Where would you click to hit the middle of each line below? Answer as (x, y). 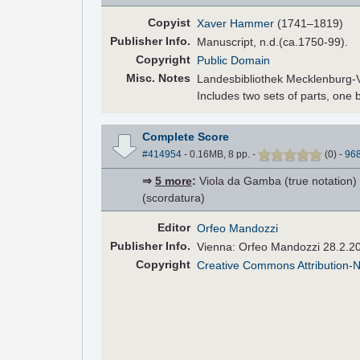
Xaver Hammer (236, 23)
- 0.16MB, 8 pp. (217, 155)
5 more (173, 181)
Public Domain (234, 60)
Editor (174, 228)
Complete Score (185, 137)
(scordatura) (173, 198)
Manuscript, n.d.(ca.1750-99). (273, 41)
